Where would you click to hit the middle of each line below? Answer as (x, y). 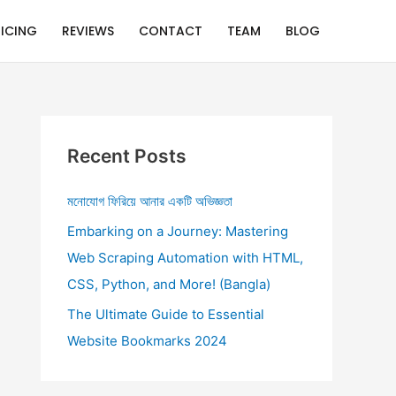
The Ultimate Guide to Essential (166, 314)
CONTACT (171, 31)
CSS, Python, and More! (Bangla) (169, 284)
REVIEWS (88, 31)
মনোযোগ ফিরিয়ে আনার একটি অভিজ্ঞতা (150, 201)
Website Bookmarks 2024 (147, 340)
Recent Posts (127, 156)
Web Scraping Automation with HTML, (185, 257)
